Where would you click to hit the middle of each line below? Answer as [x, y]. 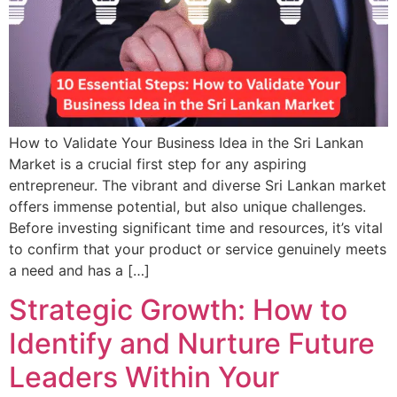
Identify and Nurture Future [192, 343]
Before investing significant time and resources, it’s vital [196, 227]
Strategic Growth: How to [178, 309]
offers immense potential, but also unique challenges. [187, 206]
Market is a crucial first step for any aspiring [158, 163]
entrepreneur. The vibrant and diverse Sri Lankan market [198, 185]
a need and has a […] [79, 270]
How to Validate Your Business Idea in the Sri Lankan [186, 142]
